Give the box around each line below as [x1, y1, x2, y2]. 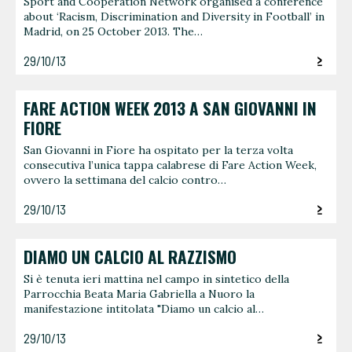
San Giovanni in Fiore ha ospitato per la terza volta [24, 143, 293, 158]
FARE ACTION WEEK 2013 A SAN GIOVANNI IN [24, 96, 317, 120]
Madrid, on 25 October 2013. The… [24, 24, 203, 39]
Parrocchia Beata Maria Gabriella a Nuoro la [24, 287, 255, 302]
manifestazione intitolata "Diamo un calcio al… [24, 302, 264, 317]
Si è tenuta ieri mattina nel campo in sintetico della [24, 272, 289, 287]
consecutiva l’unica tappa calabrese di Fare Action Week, [24, 158, 317, 173]
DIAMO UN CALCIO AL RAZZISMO [24, 244, 236, 269]
